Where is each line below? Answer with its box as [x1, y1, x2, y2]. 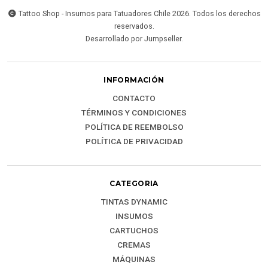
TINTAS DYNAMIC [100, 196, 167, 206]
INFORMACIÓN [103, 75, 165, 84]
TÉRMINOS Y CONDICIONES [81, 107, 187, 117]
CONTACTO [112, 93, 156, 103]
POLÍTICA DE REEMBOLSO [84, 121, 184, 132]
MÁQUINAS [112, 254, 156, 264]
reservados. [114, 21, 154, 31]
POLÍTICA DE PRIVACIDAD [85, 136, 183, 146]
